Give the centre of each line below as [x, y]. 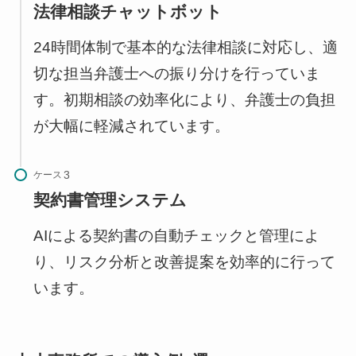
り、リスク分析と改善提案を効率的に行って [184, 261]
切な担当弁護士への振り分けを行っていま [176, 73]
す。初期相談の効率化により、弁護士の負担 [184, 99]
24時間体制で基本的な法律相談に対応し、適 [185, 47]
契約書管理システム [110, 200]
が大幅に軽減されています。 [131, 126]
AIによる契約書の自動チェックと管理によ [176, 235]
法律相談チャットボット [128, 12]
